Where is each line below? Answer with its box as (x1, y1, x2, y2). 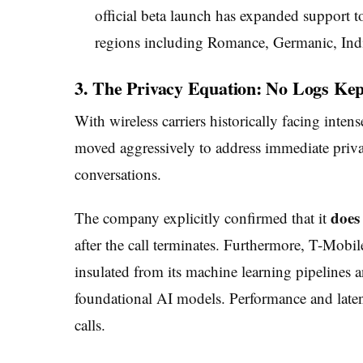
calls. (75, 314, 105, 335)
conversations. (75, 164, 161, 185)
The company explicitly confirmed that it (75, 207, 331, 228)
